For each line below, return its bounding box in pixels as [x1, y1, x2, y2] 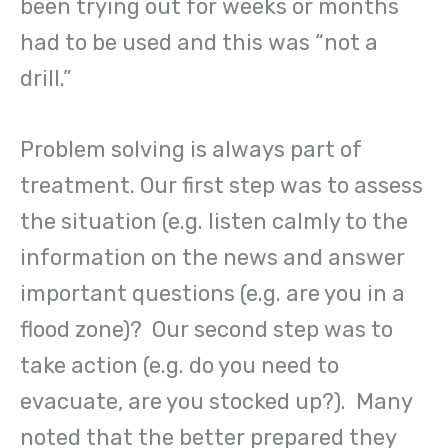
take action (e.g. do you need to [20, 352, 339, 380]
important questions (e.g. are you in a [20, 280, 405, 308]
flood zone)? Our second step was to [20, 316, 393, 344]
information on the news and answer [20, 244, 405, 272]
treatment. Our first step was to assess [20, 172, 423, 200]
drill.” [20, 65, 72, 93]
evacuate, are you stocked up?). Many [20, 388, 412, 416]
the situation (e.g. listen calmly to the [20, 208, 408, 236]
